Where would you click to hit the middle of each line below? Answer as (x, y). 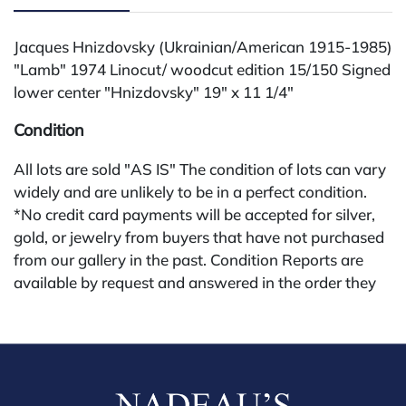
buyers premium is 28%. (97, 327)
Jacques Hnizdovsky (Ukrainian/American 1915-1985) (203, 46)
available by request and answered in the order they (195, 282)
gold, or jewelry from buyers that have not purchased (199, 237)
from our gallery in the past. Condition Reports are (188, 259)
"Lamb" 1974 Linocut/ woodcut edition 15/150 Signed (202, 69)
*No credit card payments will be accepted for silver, (194, 214)
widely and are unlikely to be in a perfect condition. (190, 191)
